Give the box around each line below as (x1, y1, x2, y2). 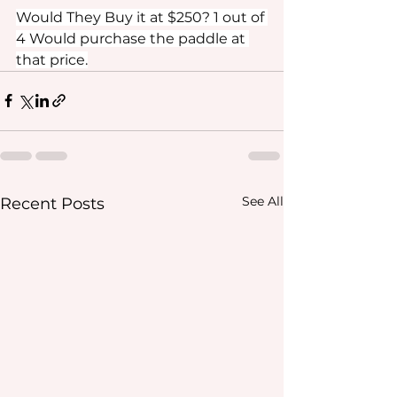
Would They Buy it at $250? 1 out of (16, 8, 268, 26)
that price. (16, 51, 88, 68)
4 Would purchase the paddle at (16, 29, 249, 47)
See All (242, 192, 284, 209)
